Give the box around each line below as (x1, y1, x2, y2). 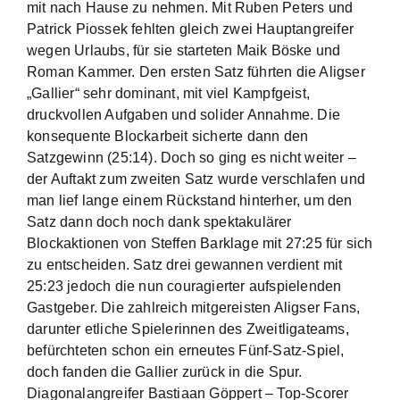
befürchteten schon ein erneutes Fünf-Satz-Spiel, (27, 343, 345, 358)
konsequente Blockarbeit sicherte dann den (27, 129, 309, 144)
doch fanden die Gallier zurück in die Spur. (27, 364, 303, 379)
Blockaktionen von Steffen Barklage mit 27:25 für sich (27, 236, 373, 251)
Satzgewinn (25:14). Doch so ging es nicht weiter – (27, 150, 357, 165)
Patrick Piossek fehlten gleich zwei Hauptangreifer (27, 21, 354, 37)
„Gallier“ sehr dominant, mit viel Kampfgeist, (27, 86, 311, 101)
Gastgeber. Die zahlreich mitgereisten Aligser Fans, (27, 300, 361, 315)
